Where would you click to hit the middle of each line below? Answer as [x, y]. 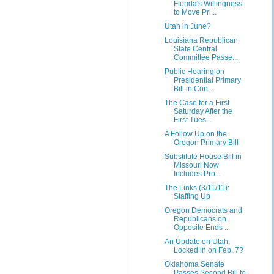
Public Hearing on [194, 72]
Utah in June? [187, 26]
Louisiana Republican [201, 40]
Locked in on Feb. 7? [208, 250]
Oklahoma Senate [194, 264]
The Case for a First [197, 103]
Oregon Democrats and [203, 210]
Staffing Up [192, 196]
